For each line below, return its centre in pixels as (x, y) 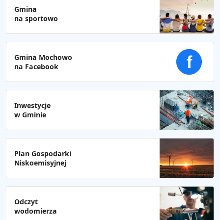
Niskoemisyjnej (40, 163)
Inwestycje (32, 105)
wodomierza (36, 211)
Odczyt (26, 201)
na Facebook (36, 66)
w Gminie (30, 114)
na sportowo (36, 18)
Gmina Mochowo (43, 57)
